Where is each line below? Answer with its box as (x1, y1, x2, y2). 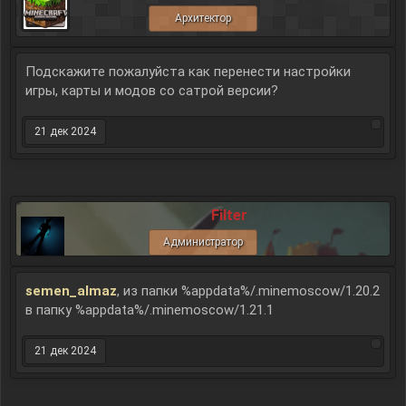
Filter (211, 207, 247, 225)
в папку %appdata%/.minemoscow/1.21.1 (25, 302, 274, 319)
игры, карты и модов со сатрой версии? (25, 82, 278, 100)
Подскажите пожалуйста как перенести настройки (25, 63, 351, 81)
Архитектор (175, 12, 231, 25)
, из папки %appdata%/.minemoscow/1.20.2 (117, 283, 380, 300)
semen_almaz (25, 283, 117, 300)
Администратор (163, 236, 243, 249)
